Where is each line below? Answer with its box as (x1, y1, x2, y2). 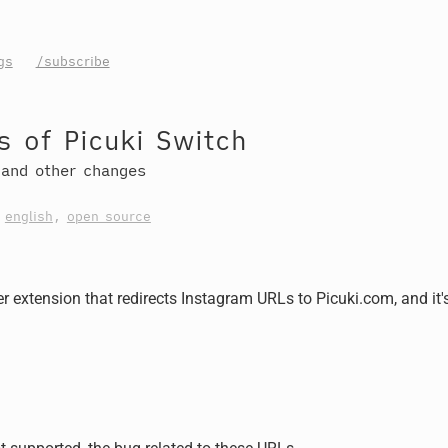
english (4, 208, 53, 225)
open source (66, 208, 151, 225)
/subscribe (35, 53, 110, 70)
